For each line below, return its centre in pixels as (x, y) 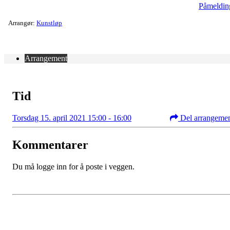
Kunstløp (49, 23)
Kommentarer (50, 145)
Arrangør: (22, 23)
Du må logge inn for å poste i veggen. (73, 166)
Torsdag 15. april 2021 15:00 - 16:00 (72, 118)
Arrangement (46, 58)
